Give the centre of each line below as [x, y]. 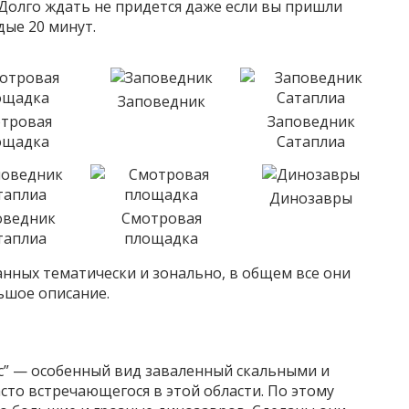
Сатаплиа [311, 142]
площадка [162, 238]
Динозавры [311, 198]
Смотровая [161, 218]
